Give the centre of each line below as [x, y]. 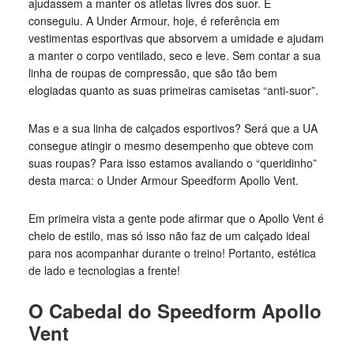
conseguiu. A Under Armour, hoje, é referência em [154, 21]
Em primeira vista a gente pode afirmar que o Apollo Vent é [176, 218]
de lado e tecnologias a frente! [104, 270]
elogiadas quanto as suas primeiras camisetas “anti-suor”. [173, 90]
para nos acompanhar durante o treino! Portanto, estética [172, 253]
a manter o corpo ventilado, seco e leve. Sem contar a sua [174, 55]
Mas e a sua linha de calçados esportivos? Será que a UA [173, 128]
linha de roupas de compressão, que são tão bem [153, 73]
